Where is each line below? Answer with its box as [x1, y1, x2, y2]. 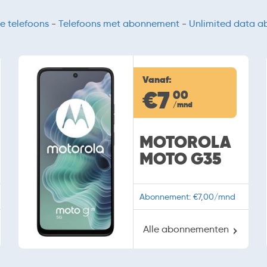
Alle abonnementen [143, 223, 229, 235]
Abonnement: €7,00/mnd [139, 191, 235, 203]
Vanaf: [142, 73, 172, 86]
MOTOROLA [139, 131, 231, 154]
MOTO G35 [139, 148, 221, 170]
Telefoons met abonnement [58, 18, 179, 30]
